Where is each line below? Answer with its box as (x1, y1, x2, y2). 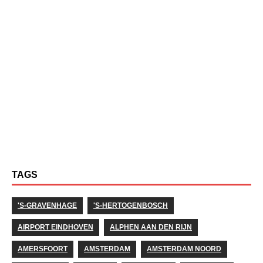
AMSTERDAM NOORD (147, 244, 221, 253)
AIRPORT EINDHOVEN (18, 222, 93, 231)
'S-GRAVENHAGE (18, 201, 77, 210)
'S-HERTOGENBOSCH (93, 201, 168, 210)
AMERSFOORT (18, 244, 68, 253)
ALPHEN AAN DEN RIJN (110, 222, 192, 231)
